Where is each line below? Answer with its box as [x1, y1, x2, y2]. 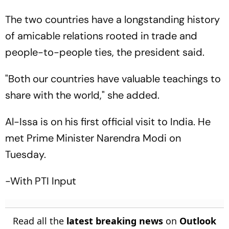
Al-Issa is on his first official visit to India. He [5, 114, 211, 128]
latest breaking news [66, 214, 163, 227]
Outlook [179, 214, 216, 227]
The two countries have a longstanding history [5, 12, 220, 26]
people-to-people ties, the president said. [5, 45, 207, 59]
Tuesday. [5, 147, 46, 161]
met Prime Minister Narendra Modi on [5, 131, 181, 145]
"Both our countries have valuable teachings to [5, 72, 221, 85]
